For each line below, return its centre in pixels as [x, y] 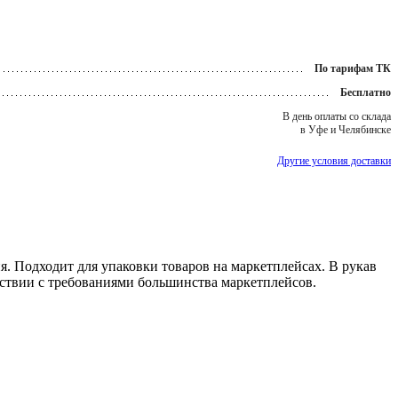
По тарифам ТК [353, 68]
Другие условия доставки [334, 160]
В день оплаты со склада [337, 116]
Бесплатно [366, 92]
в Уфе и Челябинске [346, 129]
